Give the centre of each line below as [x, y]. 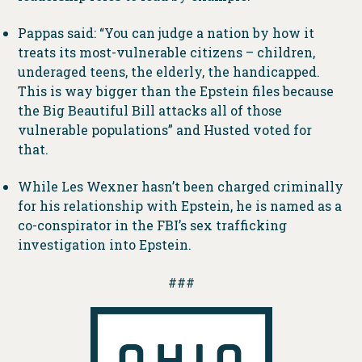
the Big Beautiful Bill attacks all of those [149, 111]
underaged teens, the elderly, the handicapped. [168, 72]
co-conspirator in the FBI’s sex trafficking [152, 225]
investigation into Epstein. [104, 245]
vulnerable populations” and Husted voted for [164, 130]
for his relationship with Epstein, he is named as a [179, 206]
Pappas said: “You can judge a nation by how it [166, 33]
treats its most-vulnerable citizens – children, [166, 53]
